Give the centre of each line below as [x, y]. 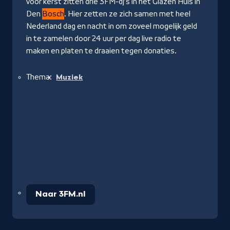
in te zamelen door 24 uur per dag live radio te [104, 38]
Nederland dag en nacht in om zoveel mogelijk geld [112, 26]
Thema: [39, 77]
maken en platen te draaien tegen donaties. [101, 51]
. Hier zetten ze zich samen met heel [127, 14]
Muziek [70, 77]
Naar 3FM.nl [61, 194]
